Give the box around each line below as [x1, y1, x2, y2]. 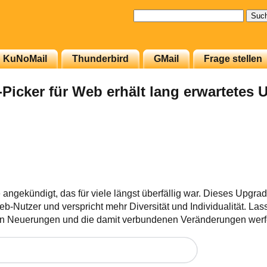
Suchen [133, 10, 166, 20]
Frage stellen [204, 53, 262, 64]
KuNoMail [3, 53, 47, 64]
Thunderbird [72, 53, 129, 64]
